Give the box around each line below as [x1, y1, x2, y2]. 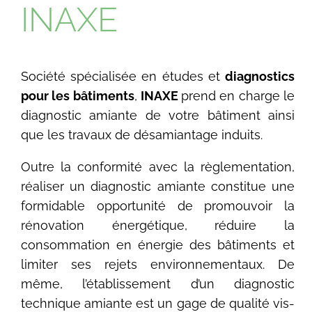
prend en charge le [181, 88, 295, 104]
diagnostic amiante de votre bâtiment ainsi [21, 108, 295, 123]
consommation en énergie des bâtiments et [21, 237, 295, 253]
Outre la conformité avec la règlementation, [21, 159, 295, 175]
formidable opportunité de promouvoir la [21, 198, 295, 214]
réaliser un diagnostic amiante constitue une [21, 179, 295, 194]
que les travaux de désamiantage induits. [21, 127, 263, 143]
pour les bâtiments [21, 88, 134, 104]
